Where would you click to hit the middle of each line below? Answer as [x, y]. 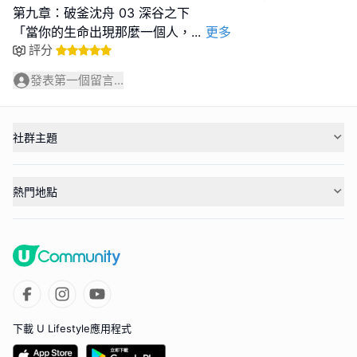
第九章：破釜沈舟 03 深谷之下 [101, 13]
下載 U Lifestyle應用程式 [72, 328]
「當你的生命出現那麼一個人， [102, 32]
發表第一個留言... [77, 80]
